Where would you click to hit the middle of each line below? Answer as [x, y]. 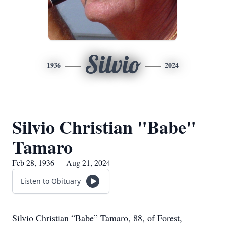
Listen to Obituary [51, 181]
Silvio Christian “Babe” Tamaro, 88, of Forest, [97, 218]
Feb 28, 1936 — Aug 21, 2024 [61, 162]
